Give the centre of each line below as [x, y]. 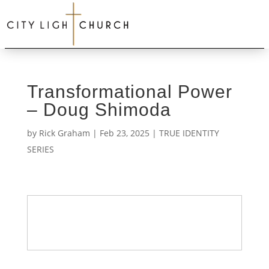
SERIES [40, 149]
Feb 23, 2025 [124, 133]
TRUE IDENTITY [189, 133]
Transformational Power [129, 92]
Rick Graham [64, 133]
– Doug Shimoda [99, 110]
